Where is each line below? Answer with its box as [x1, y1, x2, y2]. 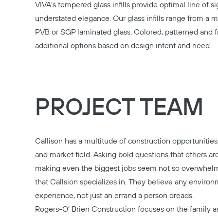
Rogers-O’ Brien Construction [35, 204, 136, 214]
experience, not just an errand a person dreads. [35, 191, 194, 200]
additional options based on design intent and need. [35, 41, 211, 51]
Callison [35, 136, 63, 146]
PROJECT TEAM [35, 93, 203, 123]
